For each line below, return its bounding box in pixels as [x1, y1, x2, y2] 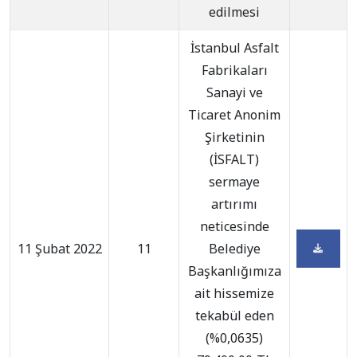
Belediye [208, 240, 261, 257]
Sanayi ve [206, 84, 263, 101]
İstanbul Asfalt [190, 39, 279, 57]
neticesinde [199, 218, 269, 235]
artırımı [211, 195, 257, 213]
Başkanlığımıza [187, 262, 281, 280]
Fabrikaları [201, 61, 268, 79]
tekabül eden [194, 307, 274, 324]
